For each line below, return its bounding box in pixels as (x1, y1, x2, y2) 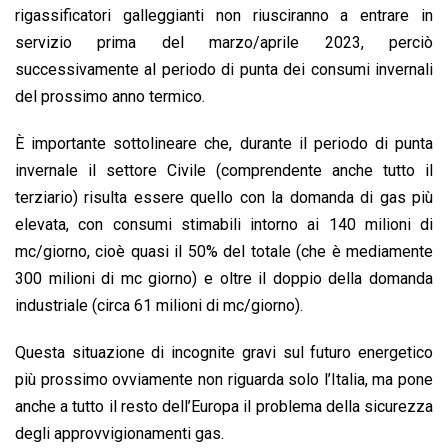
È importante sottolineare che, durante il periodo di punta (15, 134, 433, 154)
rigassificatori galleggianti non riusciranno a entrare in (15, 6, 433, 26)
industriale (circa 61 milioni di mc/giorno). (15, 296, 303, 316)
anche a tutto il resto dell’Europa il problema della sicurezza (15, 397, 433, 417)
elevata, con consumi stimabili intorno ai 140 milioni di (15, 215, 433, 235)
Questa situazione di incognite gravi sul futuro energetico (15, 343, 433, 363)
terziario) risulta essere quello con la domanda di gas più (15, 188, 433, 208)
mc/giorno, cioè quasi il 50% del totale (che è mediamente (15, 242, 433, 262)
